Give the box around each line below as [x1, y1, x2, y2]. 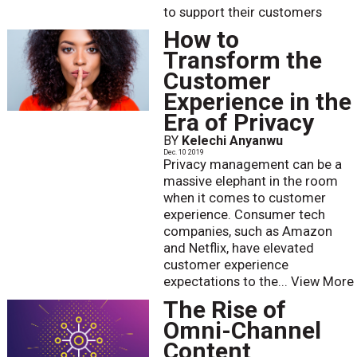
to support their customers [163, 4, 322, 20]
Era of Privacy [163, 108, 314, 137]
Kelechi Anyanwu [181, 133, 283, 149]
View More [290, 274, 354, 290]
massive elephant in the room [163, 174, 338, 190]
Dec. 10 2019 [163, 148, 204, 157]
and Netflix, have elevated [163, 241, 314, 257]
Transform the [163, 46, 322, 75]
